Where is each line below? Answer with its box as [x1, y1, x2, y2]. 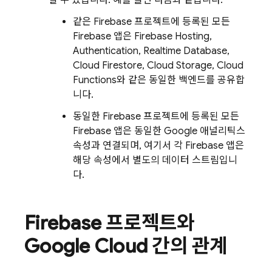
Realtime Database [143, 44, 227, 57]
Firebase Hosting [134, 30, 209, 42]
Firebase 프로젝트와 [24, 210, 195, 235]
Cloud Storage [147, 59, 212, 72]
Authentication [73, 44, 138, 57]
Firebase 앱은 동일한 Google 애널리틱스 [73, 124, 245, 137]
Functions [73, 73, 117, 86]
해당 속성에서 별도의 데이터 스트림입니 [73, 154, 237, 166]
